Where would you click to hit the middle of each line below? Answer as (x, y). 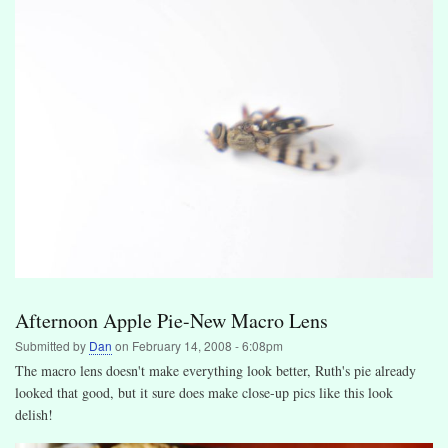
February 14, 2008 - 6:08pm (207, 345)
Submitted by (52, 345)
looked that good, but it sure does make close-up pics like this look (204, 392)
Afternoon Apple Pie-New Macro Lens (171, 320)
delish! (34, 414)
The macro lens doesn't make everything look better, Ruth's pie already (215, 370)
